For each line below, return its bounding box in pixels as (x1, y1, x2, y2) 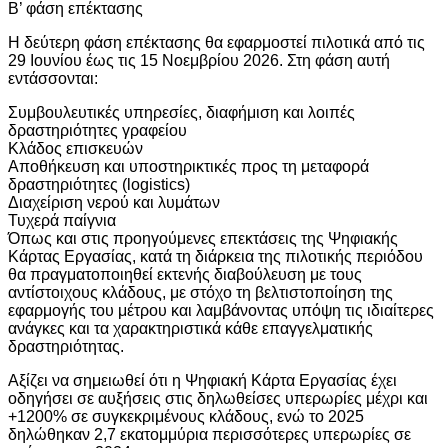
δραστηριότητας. (8, 337, 124, 355)
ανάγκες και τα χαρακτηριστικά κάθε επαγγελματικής (8, 319, 373, 337)
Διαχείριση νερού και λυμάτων (8, 193, 220, 211)
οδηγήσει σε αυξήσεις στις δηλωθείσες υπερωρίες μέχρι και (8, 389, 428, 407)
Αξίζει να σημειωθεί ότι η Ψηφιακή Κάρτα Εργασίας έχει (8, 371, 397, 389)
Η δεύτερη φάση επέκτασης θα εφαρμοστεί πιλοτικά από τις (8, 33, 425, 51)
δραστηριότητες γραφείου (8, 121, 187, 139)
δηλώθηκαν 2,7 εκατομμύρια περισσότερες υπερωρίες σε (8, 425, 411, 443)
